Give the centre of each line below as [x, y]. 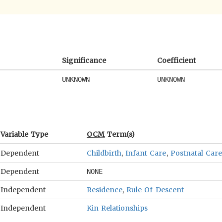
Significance [84, 60]
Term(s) [120, 134]
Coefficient [176, 60]
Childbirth [104, 153]
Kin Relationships [117, 208]
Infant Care [146, 153]
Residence [105, 190]
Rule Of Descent [155, 190]
